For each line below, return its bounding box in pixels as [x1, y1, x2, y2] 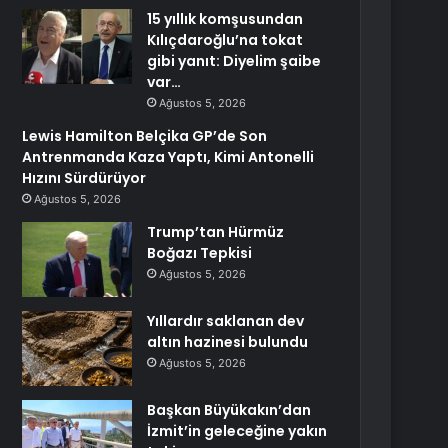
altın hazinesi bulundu [147, 332, 309, 352]
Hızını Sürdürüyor [22, 168, 147, 188]
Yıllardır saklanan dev [147, 311, 305, 331]
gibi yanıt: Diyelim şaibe [147, 51, 322, 71]
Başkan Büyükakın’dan [147, 400, 312, 420]
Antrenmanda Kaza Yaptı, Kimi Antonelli [22, 147, 315, 167]
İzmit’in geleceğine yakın [147, 421, 328, 441]
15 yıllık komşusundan [147, 9, 304, 29]
